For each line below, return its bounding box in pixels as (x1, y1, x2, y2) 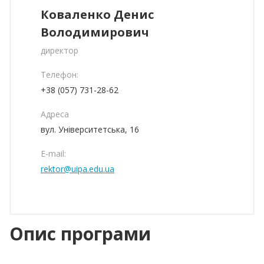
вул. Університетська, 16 (41, 124, 139, 135)
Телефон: (41, 69, 78, 80)
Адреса (41, 108, 69, 120)
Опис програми (9, 222, 151, 246)
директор (41, 45, 78, 56)
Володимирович (41, 24, 149, 40)
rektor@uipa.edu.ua (41, 163, 114, 174)
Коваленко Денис (41, 6, 154, 22)
